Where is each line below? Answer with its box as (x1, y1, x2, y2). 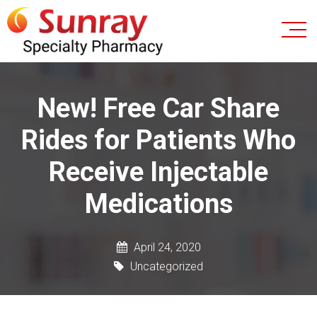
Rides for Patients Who (21, 124, 296, 156)
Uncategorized (127, 259, 203, 273)
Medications (84, 188, 233, 219)
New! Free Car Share (38, 92, 279, 124)
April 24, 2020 (130, 240, 201, 254)
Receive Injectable (49, 156, 268, 188)
